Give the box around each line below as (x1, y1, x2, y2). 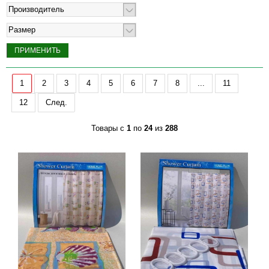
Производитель (8, 5, 64, 14)
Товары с (91, 124, 127, 133)
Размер (8, 25, 35, 34)
